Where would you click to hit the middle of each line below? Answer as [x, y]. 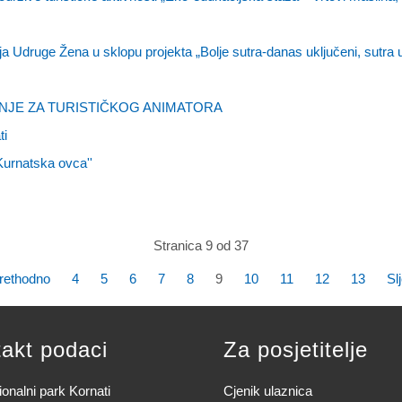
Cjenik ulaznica [268, 391]
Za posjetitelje [296, 350]
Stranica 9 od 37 [201, 245]
